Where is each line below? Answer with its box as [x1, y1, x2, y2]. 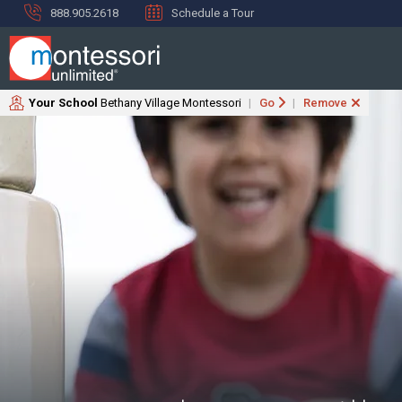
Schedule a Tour [171, 6, 254, 20]
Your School [29, 96, 100, 109]
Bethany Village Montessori [100, 96, 241, 109]
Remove [303, 96, 347, 109]
